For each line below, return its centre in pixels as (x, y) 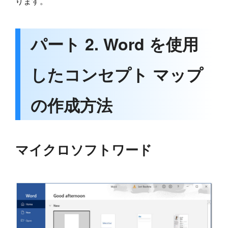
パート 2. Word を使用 (115, 44)
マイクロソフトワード (84, 149)
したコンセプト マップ (117, 74)
